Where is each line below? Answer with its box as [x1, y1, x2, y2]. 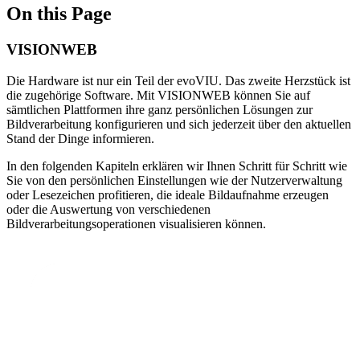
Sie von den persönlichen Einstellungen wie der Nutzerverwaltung [6, 173, 342, 187]
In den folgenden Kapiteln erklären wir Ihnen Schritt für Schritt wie [6, 158, 347, 173]
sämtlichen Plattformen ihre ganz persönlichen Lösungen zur [6, 102, 313, 117]
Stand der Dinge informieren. [6, 131, 154, 145]
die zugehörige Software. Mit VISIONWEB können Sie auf [6, 88, 310, 102]
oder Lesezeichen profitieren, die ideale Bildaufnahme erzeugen [6, 187, 329, 202]
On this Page [6, 2, 112, 24]
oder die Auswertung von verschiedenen [6, 202, 211, 216]
